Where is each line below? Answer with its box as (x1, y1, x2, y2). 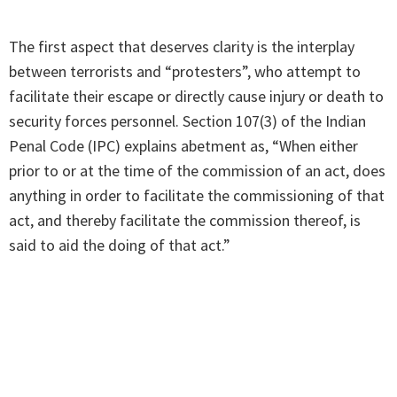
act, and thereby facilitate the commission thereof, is (9, 210, 361, 231)
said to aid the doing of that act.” (9, 235, 230, 256)
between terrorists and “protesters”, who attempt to (9, 61, 361, 82)
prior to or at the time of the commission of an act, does (9, 160, 385, 182)
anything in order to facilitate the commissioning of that (9, 185, 385, 206)
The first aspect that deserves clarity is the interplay (9, 36, 354, 58)
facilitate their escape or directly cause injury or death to (9, 86, 384, 107)
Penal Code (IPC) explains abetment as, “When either (9, 136, 358, 157)
